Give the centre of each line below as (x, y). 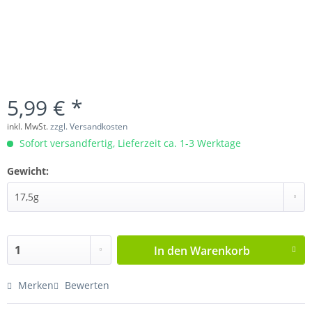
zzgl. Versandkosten (89, 126)
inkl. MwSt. (29, 126)
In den (171, 250)
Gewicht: (28, 171)
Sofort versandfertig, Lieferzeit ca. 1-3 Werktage (129, 143)
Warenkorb (220, 250)
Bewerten (86, 285)
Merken (36, 285)
